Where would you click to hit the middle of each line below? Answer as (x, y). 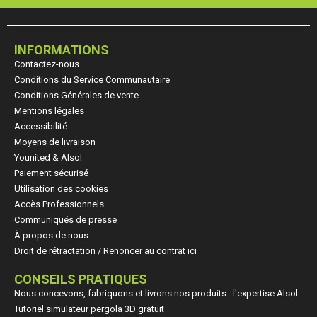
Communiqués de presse (65, 219)
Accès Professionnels (59, 204)
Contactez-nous (47, 64)
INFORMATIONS (62, 50)
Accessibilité (41, 126)
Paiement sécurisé (51, 173)
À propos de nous (51, 235)
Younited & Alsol (48, 157)
